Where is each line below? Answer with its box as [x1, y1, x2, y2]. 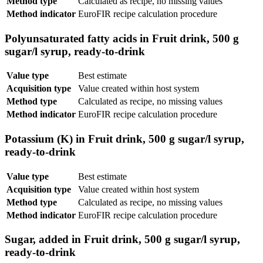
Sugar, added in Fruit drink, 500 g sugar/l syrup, [5, 233, 240, 246]
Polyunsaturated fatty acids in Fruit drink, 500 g [5, 32, 239, 45]
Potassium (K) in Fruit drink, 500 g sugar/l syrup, [5, 132, 244, 145]
